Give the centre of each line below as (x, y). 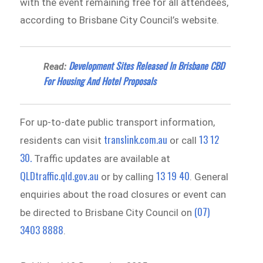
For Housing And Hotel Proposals (100, 81)
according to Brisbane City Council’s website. (120, 20)
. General (209, 176)
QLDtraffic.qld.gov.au (60, 176)
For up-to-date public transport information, (118, 122)
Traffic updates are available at (101, 158)
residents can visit (62, 140)
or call (183, 140)
